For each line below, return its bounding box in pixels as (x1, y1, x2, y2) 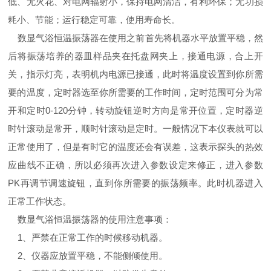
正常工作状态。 (8, 196, 72, 207)
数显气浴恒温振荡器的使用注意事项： (8, 214, 172, 225)
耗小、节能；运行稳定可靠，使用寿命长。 (8, 15, 181, 25)
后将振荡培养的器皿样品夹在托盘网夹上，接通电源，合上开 (8, 51, 263, 62)
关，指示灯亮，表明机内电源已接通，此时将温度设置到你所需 (8, 69, 263, 80)
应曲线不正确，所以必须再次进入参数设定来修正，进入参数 (8, 160, 263, 171)
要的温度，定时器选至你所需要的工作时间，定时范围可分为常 (8, 87, 263, 98)
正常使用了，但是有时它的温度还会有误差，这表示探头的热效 (8, 142, 263, 152)
